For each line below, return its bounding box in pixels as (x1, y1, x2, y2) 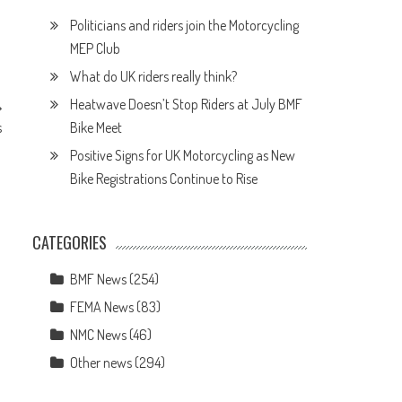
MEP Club (70, 39, 121, 57)
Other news (70, 354, 133, 371)
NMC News (70, 326, 127, 344)
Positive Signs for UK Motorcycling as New (70, 146, 296, 164)
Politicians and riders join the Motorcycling (70, 16, 300, 34)
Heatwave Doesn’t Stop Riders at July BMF (70, 95, 303, 113)
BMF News (70, 270, 127, 288)
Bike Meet (70, 118, 123, 136)
